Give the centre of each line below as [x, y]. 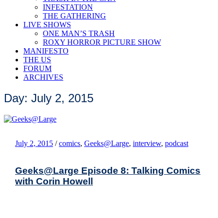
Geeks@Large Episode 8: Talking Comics [108, 170]
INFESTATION [68, 7]
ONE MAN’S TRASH [79, 33]
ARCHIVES [43, 77]
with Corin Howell [54, 181]
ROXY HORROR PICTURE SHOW [102, 42]
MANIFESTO [46, 51]
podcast [177, 143]
